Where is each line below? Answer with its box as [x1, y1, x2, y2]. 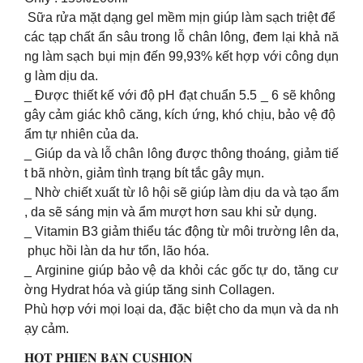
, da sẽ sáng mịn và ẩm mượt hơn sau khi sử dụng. [24, 205, 317, 220]
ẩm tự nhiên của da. [24, 127, 139, 142]
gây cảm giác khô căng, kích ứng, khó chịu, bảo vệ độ [24, 108, 339, 122]
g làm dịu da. [24, 69, 98, 83]
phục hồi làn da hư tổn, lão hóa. [24, 244, 209, 258]
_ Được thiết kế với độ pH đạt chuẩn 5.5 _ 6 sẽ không [24, 88, 339, 103]
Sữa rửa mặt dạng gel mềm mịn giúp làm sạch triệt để [24, 11, 339, 25]
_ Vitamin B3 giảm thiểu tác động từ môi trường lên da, [24, 224, 339, 239]
